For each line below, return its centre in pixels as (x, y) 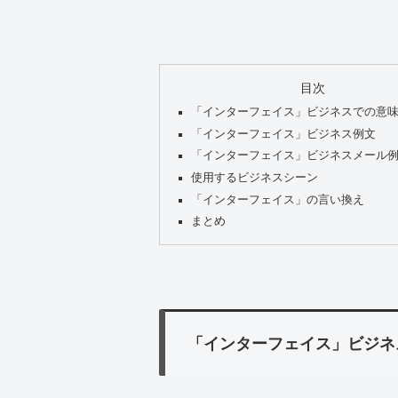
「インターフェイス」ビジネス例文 (284, 134)
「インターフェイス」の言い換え (278, 199)
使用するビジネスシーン (255, 178)
